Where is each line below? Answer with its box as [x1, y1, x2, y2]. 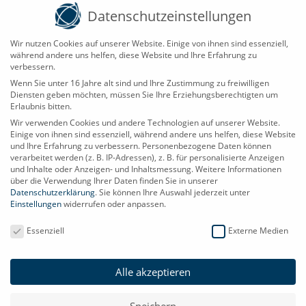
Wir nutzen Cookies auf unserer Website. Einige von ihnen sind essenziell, [10, 37, 288, 49]
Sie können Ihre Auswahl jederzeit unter [99, 186, 250, 198]
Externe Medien [227, 225, 288, 237]
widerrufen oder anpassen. [61, 197, 166, 210]
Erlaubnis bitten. [10, 100, 72, 112]
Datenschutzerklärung [10, 186, 95, 198]
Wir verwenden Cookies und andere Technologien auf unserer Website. [10, 116, 280, 128]
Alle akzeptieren [115, 265, 191, 279]
